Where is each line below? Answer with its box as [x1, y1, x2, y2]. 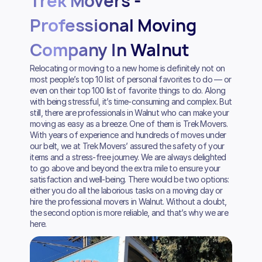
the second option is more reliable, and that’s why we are [30, 208, 229, 218]
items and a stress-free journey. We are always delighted [30, 152, 226, 163]
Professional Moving [30, 14, 197, 37]
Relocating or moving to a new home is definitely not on [30, 63, 225, 74]
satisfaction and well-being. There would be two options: [30, 174, 229, 185]
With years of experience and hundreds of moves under [30, 130, 226, 140]
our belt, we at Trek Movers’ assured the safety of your [30, 141, 225, 151]
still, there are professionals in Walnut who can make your [30, 108, 229, 118]
